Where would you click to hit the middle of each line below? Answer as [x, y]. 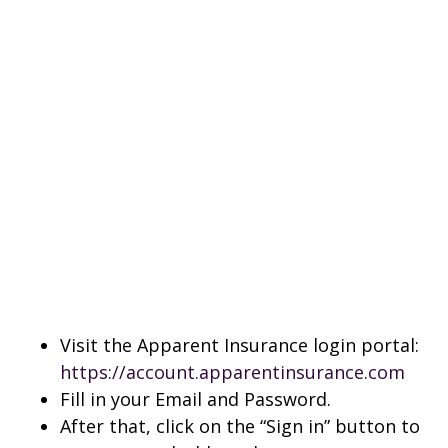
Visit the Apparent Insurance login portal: [239, 344]
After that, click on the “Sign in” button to [240, 425]
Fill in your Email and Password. [195, 398]
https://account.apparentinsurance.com [232, 371]
